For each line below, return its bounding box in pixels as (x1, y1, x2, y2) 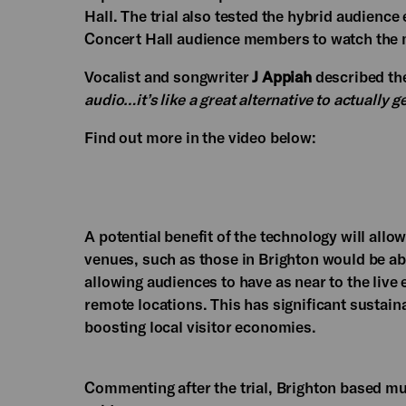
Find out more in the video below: (84, 128, 316, 146)
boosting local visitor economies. (84, 317, 316, 335)
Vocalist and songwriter (84, 67, 253, 85)
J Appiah (252, 67, 312, 85)
